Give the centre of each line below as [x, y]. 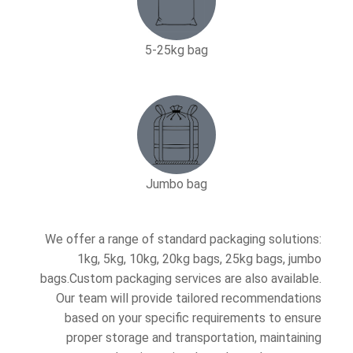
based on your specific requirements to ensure [193, 318]
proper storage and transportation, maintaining [194, 338]
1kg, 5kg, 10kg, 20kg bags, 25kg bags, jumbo [199, 259]
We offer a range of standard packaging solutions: [183, 239]
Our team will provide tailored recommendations [189, 298]
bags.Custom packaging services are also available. [181, 279]
